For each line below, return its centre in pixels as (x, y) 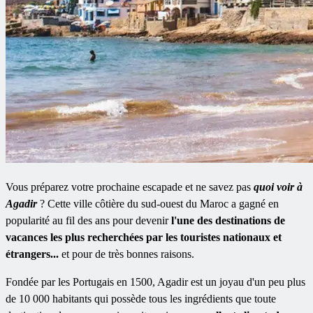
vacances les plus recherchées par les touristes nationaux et (144, 237)
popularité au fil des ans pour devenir (88, 220)
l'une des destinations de (228, 220)
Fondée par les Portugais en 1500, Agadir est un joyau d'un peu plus (155, 282)
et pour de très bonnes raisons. (128, 254)
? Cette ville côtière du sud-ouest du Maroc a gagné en (159, 203)
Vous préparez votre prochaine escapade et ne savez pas (130, 187)
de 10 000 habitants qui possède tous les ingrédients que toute (141, 298)
